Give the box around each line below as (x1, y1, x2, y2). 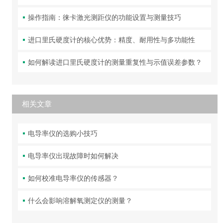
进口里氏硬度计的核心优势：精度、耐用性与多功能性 (28, 36, 196, 44)
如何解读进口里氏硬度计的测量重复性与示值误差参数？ (28, 58, 203, 67)
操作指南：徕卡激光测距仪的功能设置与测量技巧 (28, 13, 182, 22)
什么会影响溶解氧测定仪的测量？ (28, 197, 133, 205)
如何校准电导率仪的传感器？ (28, 174, 119, 183)
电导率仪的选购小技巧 (28, 129, 98, 138)
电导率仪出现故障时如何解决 (28, 152, 119, 160)
